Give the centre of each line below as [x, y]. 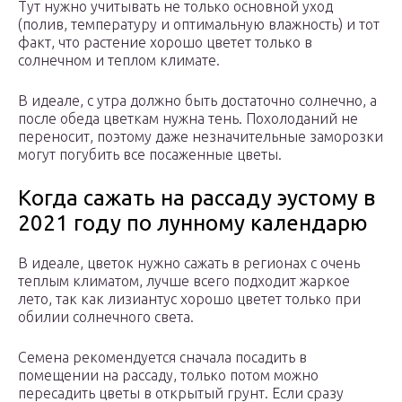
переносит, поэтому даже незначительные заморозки [201, 137]
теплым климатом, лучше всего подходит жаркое [184, 281]
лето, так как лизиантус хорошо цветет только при [189, 299]
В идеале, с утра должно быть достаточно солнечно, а [197, 101]
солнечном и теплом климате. [119, 61]
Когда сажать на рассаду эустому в [197, 198]
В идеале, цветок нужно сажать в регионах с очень [189, 263]
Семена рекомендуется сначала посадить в [162, 358]
